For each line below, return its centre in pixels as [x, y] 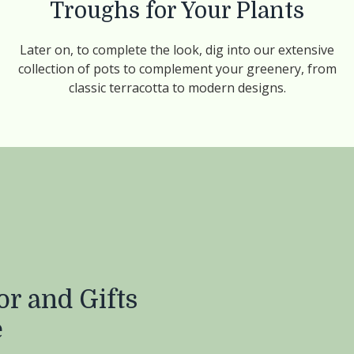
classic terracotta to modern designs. [177, 88]
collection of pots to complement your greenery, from [177, 69]
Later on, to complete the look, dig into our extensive [177, 50]
